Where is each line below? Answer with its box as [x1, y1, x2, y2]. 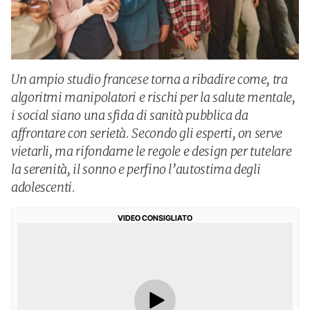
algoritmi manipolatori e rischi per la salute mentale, [11, 89, 295, 105]
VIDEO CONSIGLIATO [118, 213, 192, 223]
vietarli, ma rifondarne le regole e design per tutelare [11, 143, 292, 159]
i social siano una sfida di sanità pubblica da [11, 107, 248, 123]
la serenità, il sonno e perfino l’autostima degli [11, 161, 261, 177]
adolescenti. [11, 179, 75, 195]
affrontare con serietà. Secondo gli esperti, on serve [11, 125, 282, 141]
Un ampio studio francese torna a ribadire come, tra [11, 71, 288, 87]
